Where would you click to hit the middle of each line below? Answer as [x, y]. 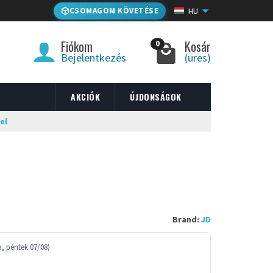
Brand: [186, 219]
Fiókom [77, 46]
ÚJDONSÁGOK [156, 97]
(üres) [198, 58]
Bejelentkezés [94, 58]
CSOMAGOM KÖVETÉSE [114, 10]
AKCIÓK [86, 97]
